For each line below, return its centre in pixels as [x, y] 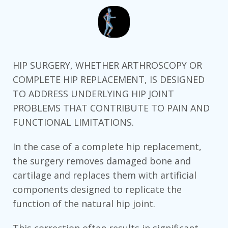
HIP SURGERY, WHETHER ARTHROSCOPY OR [107, 65]
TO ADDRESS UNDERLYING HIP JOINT [93, 94]
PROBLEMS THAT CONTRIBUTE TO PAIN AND [111, 108]
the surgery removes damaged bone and [102, 161]
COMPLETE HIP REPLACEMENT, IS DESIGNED [109, 80]
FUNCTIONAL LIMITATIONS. [73, 122]
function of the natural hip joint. [84, 204]
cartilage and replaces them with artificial [105, 175]
